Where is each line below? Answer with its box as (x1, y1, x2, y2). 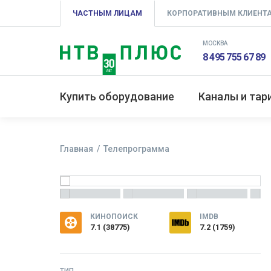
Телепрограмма (103, 144, 169, 154)
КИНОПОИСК (90, 212, 138, 221)
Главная (60, 144, 93, 154)
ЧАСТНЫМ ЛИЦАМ (73, 9, 142, 18)
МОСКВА (203, 40, 228, 47)
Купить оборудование (60, 90, 174, 103)
